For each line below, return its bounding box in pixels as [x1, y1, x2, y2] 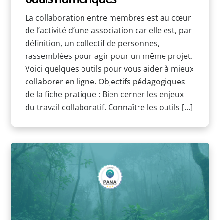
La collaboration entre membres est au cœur [25, 12, 191, 24]
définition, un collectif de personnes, [25, 38, 160, 49]
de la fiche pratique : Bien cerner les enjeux [25, 89, 184, 100]
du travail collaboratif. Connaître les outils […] [25, 102, 192, 113]
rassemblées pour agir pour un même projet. [25, 51, 192, 62]
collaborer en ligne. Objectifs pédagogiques [25, 76, 185, 87]
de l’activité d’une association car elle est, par [25, 25, 192, 36]
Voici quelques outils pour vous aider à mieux [25, 63, 193, 75]
